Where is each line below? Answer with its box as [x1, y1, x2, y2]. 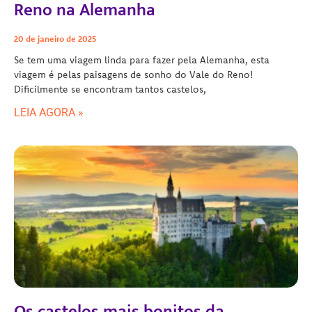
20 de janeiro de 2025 [14, 33, 96, 44]
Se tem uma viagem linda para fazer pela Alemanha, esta [14, 53, 270, 66]
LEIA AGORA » [14, 105, 84, 119]
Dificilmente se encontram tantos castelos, [14, 82, 206, 95]
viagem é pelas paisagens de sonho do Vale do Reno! [14, 68, 253, 81]
